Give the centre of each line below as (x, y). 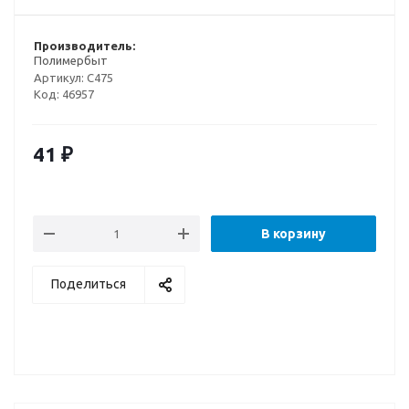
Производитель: (84, 46)
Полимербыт (71, 60)
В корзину (294, 234)
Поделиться (89, 284)
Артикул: (59, 78)
